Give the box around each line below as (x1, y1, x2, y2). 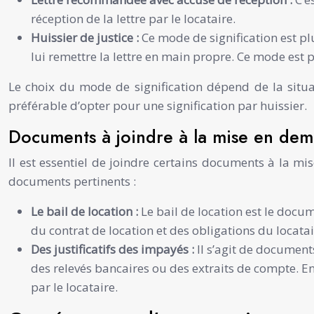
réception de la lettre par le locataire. (31, 10, 235, 27)
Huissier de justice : (31, 29, 142, 46)
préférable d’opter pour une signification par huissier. (8, 97, 307, 114)
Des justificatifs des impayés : (31, 240, 197, 257)
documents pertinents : (8, 172, 136, 189)
